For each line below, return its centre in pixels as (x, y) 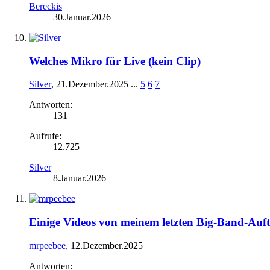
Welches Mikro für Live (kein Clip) (115, 61)
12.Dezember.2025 (107, 245)
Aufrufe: (45, 136)
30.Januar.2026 (82, 17)
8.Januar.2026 (80, 178)
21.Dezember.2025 (92, 84)
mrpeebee (47, 245)
